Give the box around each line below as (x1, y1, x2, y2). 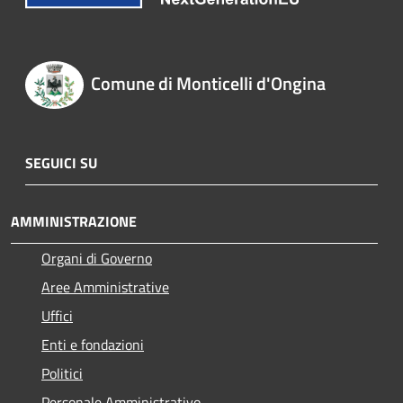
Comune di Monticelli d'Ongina (90, 69, 326, 98)
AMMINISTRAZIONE (11, 210, 137, 232)
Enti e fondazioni (41, 333, 144, 355)
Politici (41, 362, 83, 384)
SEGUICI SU (25, 151, 97, 174)
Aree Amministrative (41, 275, 169, 298)
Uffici (41, 304, 73, 327)
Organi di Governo (41, 246, 152, 269)
